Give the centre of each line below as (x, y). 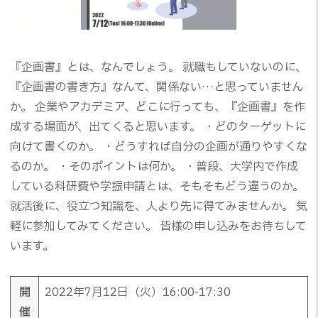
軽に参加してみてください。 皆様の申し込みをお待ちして (158, 227)
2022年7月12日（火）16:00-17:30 (138, 293)
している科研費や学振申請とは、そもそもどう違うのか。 (157, 187)
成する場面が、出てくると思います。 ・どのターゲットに (158, 127)
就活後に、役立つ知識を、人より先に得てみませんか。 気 (159, 207)
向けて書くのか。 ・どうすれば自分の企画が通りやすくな (159, 147)
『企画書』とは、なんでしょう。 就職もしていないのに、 (158, 68)
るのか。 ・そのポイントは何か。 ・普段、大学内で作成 (154, 167)
